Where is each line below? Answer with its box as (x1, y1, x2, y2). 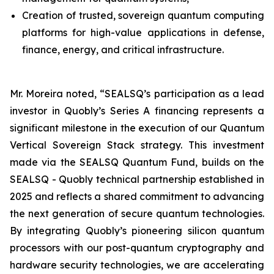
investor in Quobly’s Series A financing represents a (10, 105, 264, 117)
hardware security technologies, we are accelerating (10, 259, 264, 271)
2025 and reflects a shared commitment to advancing (10, 190, 264, 202)
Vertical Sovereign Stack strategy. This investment (10, 139, 264, 151)
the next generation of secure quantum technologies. (10, 207, 264, 220)
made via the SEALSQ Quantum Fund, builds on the (10, 156, 264, 168)
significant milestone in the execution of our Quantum (10, 122, 264, 134)
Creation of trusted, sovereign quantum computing (22, 9, 264, 21)
